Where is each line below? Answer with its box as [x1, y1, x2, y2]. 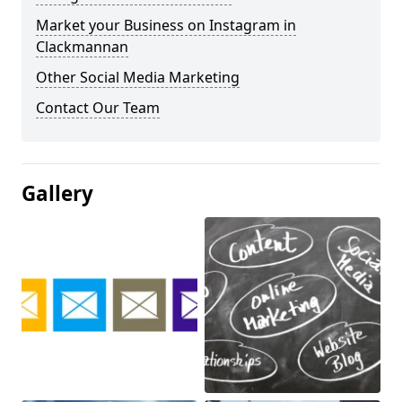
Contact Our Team [36, 98, 160, 118]
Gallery [22, 179, 93, 208]
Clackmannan [36, 37, 128, 57]
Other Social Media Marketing [36, 67, 240, 88]
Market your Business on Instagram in [36, 15, 296, 36]
